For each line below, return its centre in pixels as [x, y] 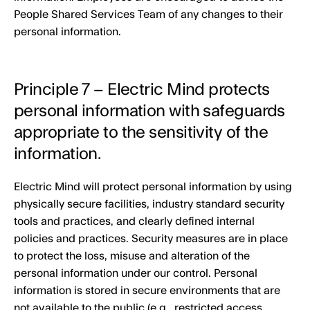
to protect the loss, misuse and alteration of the [132, 256]
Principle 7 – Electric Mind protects [142, 90]
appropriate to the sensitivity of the [141, 133]
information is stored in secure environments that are [147, 291]
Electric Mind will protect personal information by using [153, 187]
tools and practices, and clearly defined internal [134, 221]
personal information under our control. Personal [136, 273]
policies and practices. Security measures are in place [151, 239]
